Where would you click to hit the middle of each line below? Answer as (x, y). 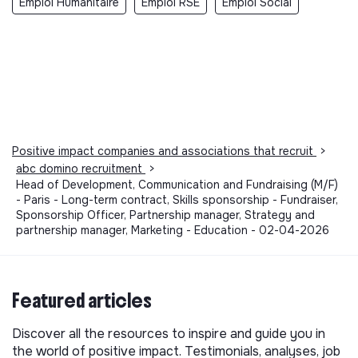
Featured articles (82, 300)
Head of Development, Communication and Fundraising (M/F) (177, 184)
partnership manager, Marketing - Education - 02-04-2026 (173, 230)
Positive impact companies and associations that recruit (164, 151)
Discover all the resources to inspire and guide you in (169, 333)
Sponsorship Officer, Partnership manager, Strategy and (165, 215)
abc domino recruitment (81, 168)
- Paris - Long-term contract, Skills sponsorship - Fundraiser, (177, 199)
